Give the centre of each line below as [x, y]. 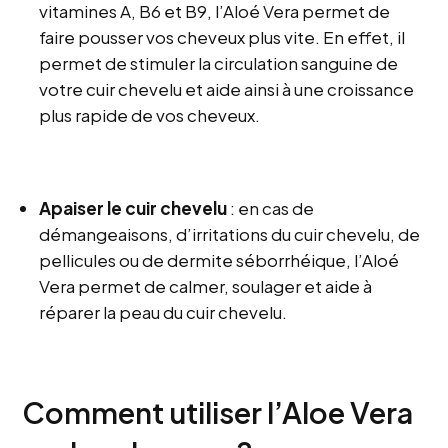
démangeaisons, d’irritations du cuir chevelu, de [230, 234]
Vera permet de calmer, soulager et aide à [206, 286]
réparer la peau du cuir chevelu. [163, 312]
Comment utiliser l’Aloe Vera [218, 412]
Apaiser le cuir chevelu [133, 208]
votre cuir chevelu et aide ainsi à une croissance [227, 89]
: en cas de [271, 208]
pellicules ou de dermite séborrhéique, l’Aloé [219, 260]
